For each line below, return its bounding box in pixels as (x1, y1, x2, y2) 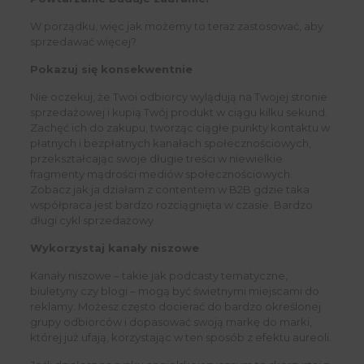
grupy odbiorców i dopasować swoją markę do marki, (29, 315, 312, 329)
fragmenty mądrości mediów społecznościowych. (29, 167, 292, 181)
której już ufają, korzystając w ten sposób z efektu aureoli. (29, 331, 331, 344)
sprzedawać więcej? (29, 35, 136, 49)
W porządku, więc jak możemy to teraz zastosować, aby (29, 19, 323, 33)
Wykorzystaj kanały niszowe (29, 241, 199, 255)
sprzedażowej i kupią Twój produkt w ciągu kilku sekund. (29, 106, 327, 119)
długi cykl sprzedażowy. (29, 214, 156, 227)
